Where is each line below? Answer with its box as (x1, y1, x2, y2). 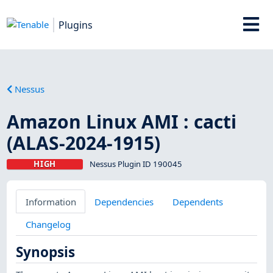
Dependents (172, 195, 223, 208)
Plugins (58, 18, 93, 32)
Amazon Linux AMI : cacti (7, 108, 237, 134)
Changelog (25, 218, 71, 230)
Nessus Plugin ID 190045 (89, 158, 182, 169)
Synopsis (16, 243, 76, 262)
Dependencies (94, 195, 154, 208)
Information (25, 195, 76, 208)
